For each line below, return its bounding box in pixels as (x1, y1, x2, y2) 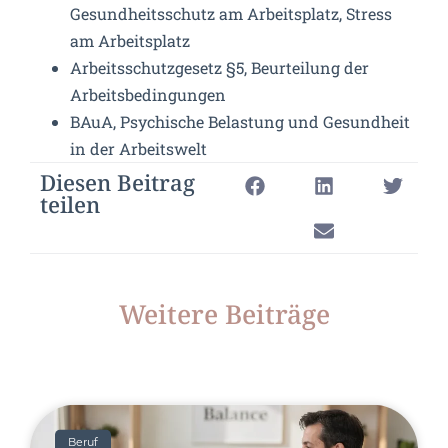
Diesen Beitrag (40, 171, 195, 198)
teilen (40, 193, 100, 220)
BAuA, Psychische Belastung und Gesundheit (70, 111, 410, 133)
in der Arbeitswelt (70, 138, 207, 160)
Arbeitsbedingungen (70, 84, 226, 106)
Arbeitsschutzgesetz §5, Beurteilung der (70, 57, 369, 79)
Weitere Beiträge (118, 301, 330, 333)
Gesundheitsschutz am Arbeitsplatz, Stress (70, 3, 392, 25)
